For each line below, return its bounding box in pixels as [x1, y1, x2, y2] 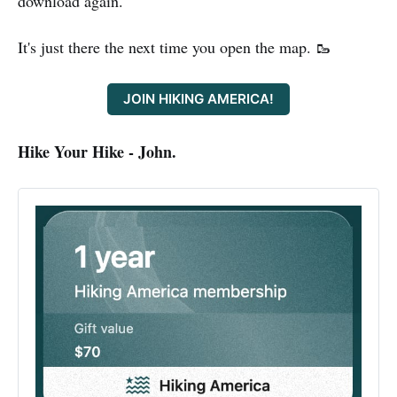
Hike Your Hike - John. [18, 140, 176, 164]
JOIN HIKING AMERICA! [123, 90, 274, 108]
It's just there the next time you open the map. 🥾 [18, 35, 331, 58]
